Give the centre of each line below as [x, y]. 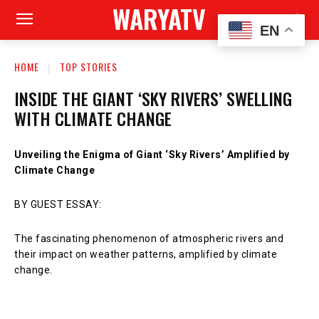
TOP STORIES [89, 67]
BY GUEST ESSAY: [58, 204]
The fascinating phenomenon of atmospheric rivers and [149, 238]
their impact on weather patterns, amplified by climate [146, 254]
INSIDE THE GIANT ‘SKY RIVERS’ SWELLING [153, 98]
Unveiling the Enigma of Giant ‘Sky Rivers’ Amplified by [152, 154]
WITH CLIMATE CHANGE [93, 118]
